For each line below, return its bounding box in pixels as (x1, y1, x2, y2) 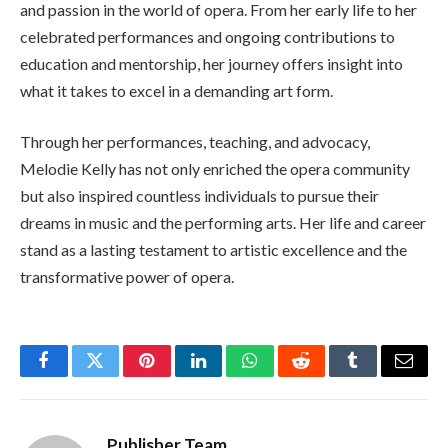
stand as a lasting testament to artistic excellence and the (20, 240, 407, 260)
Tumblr (351, 366, 405, 385)
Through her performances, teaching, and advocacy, (20, 132, 370, 152)
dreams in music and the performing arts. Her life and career (20, 213, 426, 233)
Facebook (42, 366, 113, 385)
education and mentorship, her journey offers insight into (20, 53, 403, 73)
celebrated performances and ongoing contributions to (20, 26, 395, 46)
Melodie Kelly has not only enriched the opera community (20, 159, 410, 179)
